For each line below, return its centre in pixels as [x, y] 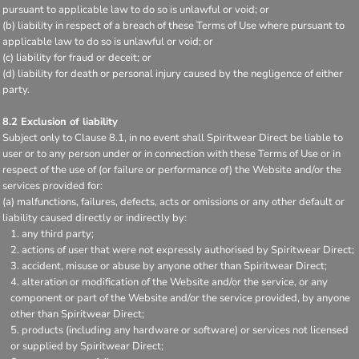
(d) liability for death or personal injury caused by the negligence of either [173, 73]
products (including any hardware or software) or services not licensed [185, 330]
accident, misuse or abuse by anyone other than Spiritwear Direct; [174, 266]
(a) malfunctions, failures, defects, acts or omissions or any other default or [173, 202]
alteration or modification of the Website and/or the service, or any [175, 282]
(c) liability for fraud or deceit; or [77, 57]
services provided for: [52, 186]
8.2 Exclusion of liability [60, 121]
